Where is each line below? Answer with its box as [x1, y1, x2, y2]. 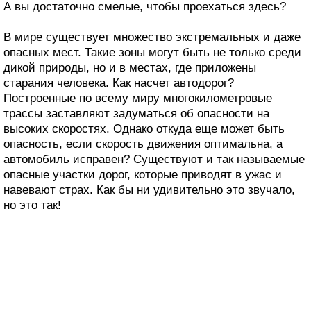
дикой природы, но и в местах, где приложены [3, 61, 256, 75]
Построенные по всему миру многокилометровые [3, 92, 272, 106]
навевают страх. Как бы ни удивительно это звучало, [3, 183, 295, 197]
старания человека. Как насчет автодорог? [3, 76, 234, 90]
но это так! [3, 199, 61, 212]
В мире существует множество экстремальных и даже [3, 31, 301, 44]
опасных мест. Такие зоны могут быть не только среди [3, 46, 301, 60]
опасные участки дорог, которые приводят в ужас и [3, 168, 282, 182]
